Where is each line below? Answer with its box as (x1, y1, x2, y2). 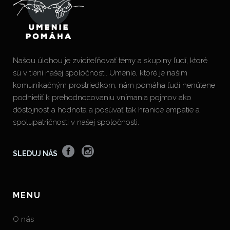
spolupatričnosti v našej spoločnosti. (13, 118, 139, 127)
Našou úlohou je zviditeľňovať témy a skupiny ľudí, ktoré (13, 56, 207, 65)
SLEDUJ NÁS (13, 149, 57, 158)
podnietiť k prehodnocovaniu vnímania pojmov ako (13, 93, 191, 102)
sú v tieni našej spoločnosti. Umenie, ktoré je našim (13, 68, 187, 78)
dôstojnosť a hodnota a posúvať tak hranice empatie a (13, 105, 200, 114)
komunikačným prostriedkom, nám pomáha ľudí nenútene (13, 81, 215, 90)
